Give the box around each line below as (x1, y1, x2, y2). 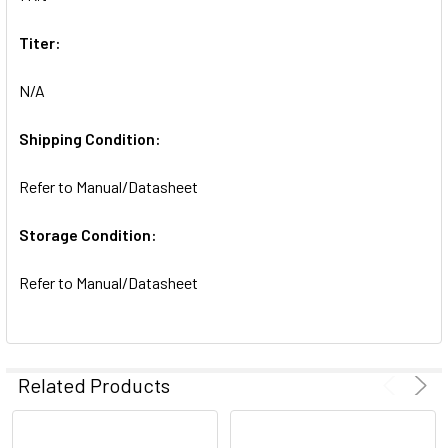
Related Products (18, 372, 170, 397)
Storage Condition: (19, 224, 157, 244)
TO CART (37, 16, 91, 33)
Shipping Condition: (19, 128, 161, 148)
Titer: (19, 32, 61, 52)
